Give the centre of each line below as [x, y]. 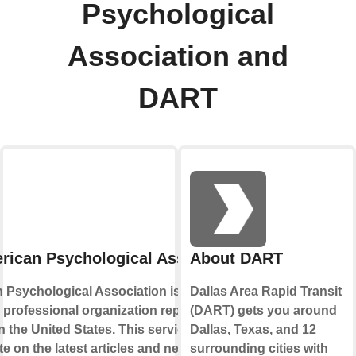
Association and [178, 57]
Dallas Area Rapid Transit [265, 292]
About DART [236, 259]
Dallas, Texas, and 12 [253, 330]
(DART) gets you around [263, 311]
